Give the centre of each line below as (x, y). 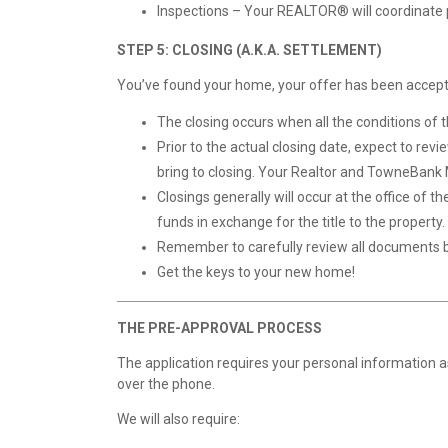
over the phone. (166, 384)
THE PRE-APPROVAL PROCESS (219, 328)
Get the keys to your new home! (256, 272)
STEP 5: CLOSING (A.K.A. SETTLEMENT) (249, 50)
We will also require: (178, 419)
